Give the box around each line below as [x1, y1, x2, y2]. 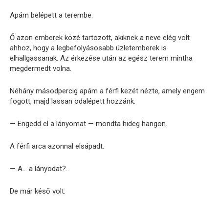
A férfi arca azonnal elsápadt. [10, 142, 104, 151]
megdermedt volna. [10, 64, 71, 73]
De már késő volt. [10, 187, 66, 196]
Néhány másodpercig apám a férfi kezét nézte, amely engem [10, 87, 205, 96]
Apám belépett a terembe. [10, 11, 93, 20]
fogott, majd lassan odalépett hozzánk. [10, 97, 135, 106]
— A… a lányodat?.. [10, 164, 69, 174]
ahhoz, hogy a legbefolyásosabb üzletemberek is [10, 44, 167, 53]
